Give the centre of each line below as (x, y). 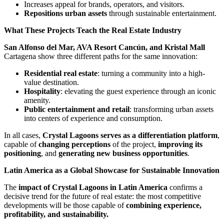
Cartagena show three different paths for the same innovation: (101, 56)
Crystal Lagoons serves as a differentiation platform (130, 135)
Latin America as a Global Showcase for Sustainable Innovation (112, 170)
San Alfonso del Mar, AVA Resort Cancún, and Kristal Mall (104, 47)
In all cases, (23, 135)
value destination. (51, 82)
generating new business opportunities (123, 153)
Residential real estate (61, 73)
